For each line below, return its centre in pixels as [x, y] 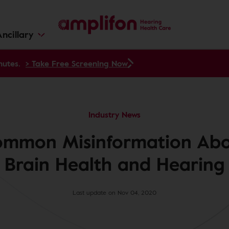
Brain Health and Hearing [114, 164]
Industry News [114, 114]
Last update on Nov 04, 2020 [114, 192]
